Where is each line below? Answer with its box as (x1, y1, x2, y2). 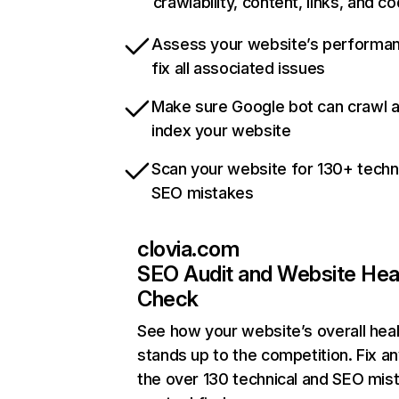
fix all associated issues (151, 59, 325, 78)
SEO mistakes (151, 183, 254, 203)
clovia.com (137, 236, 240, 263)
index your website (151, 121, 291, 141)
